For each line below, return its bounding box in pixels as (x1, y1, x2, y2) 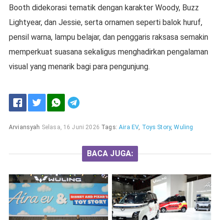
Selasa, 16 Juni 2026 (41, 124, 100, 131)
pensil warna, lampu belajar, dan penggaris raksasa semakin (8, 32, 208, 42)
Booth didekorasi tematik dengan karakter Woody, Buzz (8, 3, 199, 13)
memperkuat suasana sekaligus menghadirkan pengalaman (8, 47, 208, 57)
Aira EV (119, 124, 139, 131)
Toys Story (141, 124, 171, 131)
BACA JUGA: (86, 149, 134, 159)
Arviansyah (8, 124, 40, 131)
